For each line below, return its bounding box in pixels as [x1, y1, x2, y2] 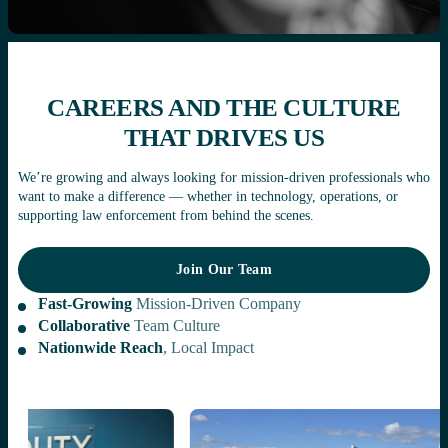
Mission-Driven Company [132, 295, 301, 312]
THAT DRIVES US [123, 123, 325, 151]
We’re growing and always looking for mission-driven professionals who [18, 169, 430, 185]
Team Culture [134, 317, 220, 334]
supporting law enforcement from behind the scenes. [18, 207, 314, 223]
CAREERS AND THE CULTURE [47, 93, 401, 121]
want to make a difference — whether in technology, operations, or [18, 188, 398, 204]
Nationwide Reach [38, 339, 163, 356]
